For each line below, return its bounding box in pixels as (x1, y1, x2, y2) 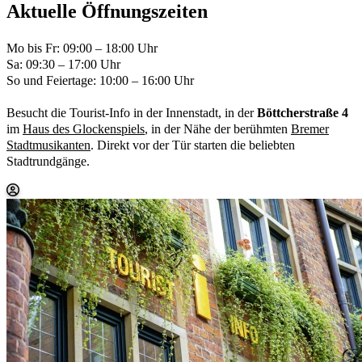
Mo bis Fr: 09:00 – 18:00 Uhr (6, 41, 158, 56)
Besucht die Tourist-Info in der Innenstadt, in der (6, 106, 257, 120)
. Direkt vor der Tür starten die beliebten (90, 138, 295, 153)
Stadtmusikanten (6, 138, 90, 153)
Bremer (291, 122, 329, 137)
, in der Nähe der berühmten (145, 122, 291, 137)
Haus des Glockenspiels (23, 122, 145, 137)
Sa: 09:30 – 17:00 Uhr (6, 57, 120, 72)
